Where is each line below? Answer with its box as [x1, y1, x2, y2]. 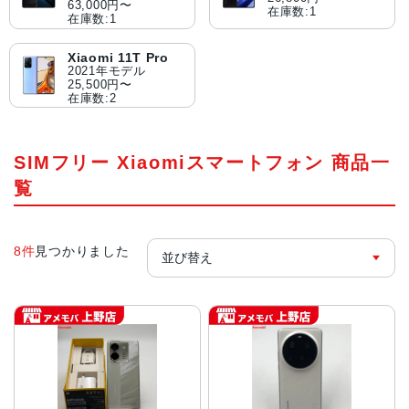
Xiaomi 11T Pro [68, 49, 169, 65]
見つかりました [35, 243, 130, 258]
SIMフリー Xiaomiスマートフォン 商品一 [14, 152, 391, 173]
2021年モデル [68, 64, 146, 79]
